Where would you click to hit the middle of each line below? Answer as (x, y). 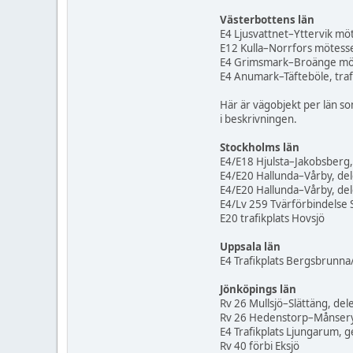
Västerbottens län (267, 20)
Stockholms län (260, 148)
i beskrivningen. (258, 119)
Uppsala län (250, 247)
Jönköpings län (258, 290)
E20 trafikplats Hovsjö (272, 219)
